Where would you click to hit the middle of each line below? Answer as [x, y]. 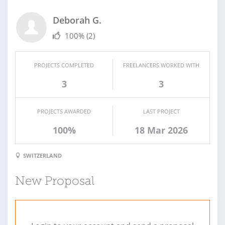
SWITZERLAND [42, 156]
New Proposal [55, 182]
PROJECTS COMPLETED [64, 65]
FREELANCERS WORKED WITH [161, 65]
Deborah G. [77, 20]
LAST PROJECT [161, 111]
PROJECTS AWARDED [64, 111]
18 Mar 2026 [161, 130]
